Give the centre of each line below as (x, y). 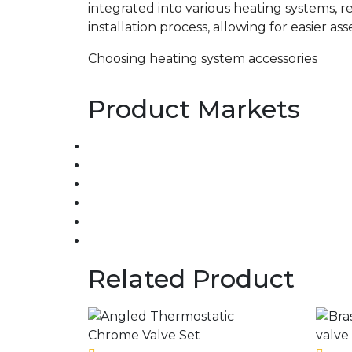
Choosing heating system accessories (203, 59)
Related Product (191, 279)
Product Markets (194, 109)
